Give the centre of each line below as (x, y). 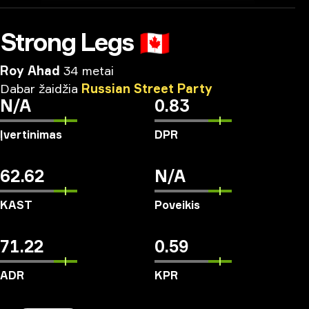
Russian (106, 88)
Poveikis (177, 205)
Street (154, 88)
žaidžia (58, 88)
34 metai (89, 70)
